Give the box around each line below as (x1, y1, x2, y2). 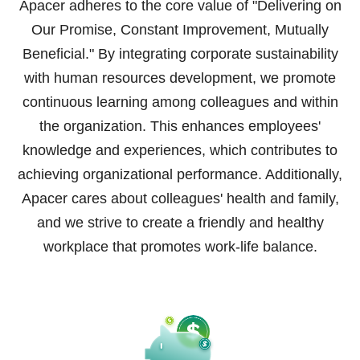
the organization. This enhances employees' (39, 118, 321, 134)
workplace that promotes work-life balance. (43, 239, 317, 255)
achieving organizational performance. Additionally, (18, 166, 342, 182)
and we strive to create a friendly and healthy (36, 215, 324, 231)
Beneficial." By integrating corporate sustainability (22, 46, 338, 62)
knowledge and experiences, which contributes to (22, 142, 337, 158)
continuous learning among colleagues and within (22, 94, 338, 110)
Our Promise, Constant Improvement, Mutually (31, 22, 329, 38)
